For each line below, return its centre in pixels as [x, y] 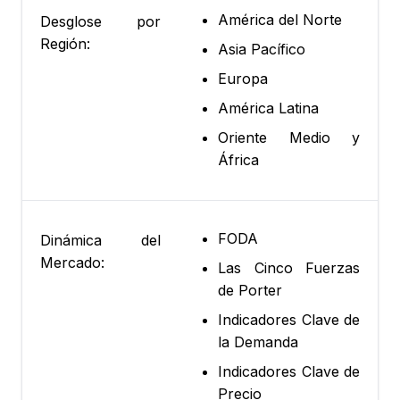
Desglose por [100, 22]
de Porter [250, 291]
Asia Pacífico [262, 50]
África [238, 160]
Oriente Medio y [289, 138]
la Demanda [258, 342]
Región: [65, 44]
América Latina [268, 108]
